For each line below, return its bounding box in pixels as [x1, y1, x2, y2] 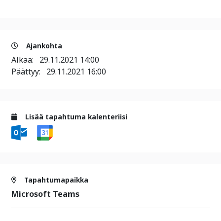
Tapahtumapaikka [22, 175, 88, 185]
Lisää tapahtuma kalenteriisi [23, 111, 127, 121]
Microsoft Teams [11, 188, 79, 200]
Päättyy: [11, 66, 46, 77]
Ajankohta [24, 40, 62, 50]
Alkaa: [11, 54, 39, 65]
